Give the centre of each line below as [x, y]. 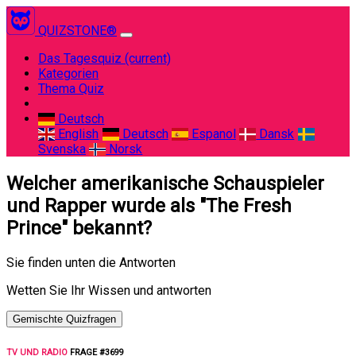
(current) [148, 58]
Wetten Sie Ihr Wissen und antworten [109, 290]
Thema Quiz [71, 89]
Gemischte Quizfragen [64, 319]
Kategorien [68, 74]
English [77, 134]
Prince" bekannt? [79, 228]
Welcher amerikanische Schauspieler [165, 183]
